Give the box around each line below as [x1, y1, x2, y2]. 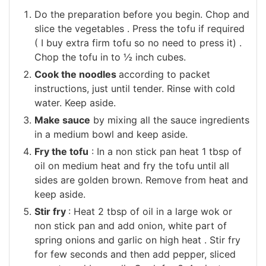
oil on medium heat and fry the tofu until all [34, 159, 229, 172]
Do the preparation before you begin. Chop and [34, 8, 249, 20]
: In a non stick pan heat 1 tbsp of [88, 145, 242, 157]
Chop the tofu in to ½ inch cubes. [34, 50, 186, 63]
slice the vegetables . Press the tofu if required [34, 22, 245, 34]
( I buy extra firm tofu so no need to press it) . [34, 36, 242, 49]
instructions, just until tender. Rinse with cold [34, 82, 235, 94]
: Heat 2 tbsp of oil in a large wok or [68, 205, 232, 217]
